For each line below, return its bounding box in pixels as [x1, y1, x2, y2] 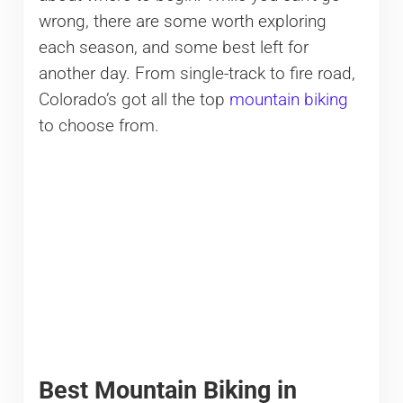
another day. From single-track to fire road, [38, 64, 355, 85]
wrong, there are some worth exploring [38, 12, 327, 32]
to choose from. [38, 116, 159, 137]
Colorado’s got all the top [38, 90, 229, 111]
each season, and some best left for [38, 38, 309, 58]
